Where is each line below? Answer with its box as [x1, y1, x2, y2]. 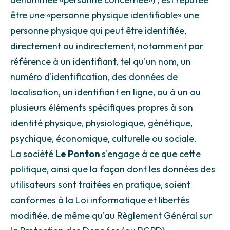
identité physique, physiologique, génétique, [10, 117, 193, 129]
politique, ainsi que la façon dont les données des [10, 163, 215, 175]
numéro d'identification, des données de [10, 70, 178, 83]
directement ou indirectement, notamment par [10, 40, 203, 52]
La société [10, 147, 55, 160]
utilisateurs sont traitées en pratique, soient [10, 178, 190, 190]
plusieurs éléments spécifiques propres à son [10, 101, 193, 113]
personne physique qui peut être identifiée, [10, 24, 186, 36]
